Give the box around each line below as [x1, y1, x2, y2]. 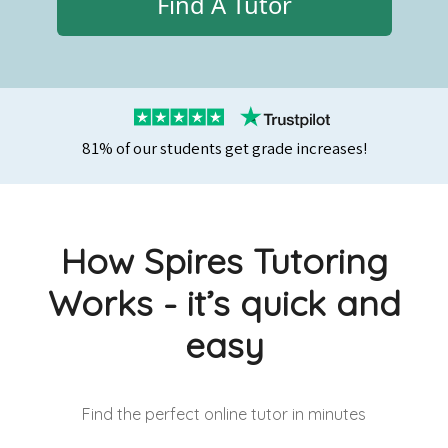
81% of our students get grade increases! [81, 137, 367, 160]
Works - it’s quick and [47, 281, 401, 326]
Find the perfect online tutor [82, 404, 288, 425]
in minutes [288, 404, 366, 425]
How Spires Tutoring [60, 239, 388, 284]
